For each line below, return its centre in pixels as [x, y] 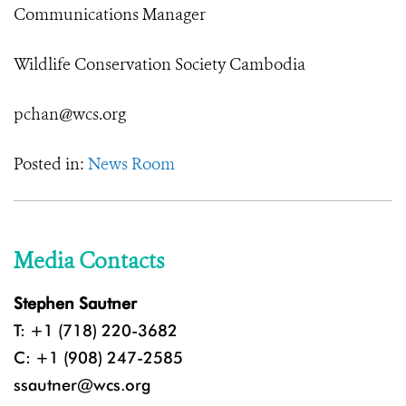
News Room [131, 164]
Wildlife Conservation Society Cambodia [159, 65]
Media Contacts [89, 261]
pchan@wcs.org [70, 115]
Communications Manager [110, 15]
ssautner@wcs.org [82, 385]
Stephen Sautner [75, 304]
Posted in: [51, 164]
